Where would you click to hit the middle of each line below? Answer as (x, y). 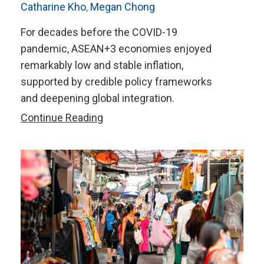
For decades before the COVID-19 (99, 32)
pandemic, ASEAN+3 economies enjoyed (116, 49)
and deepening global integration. (98, 98)
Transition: (127, 150)
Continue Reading (62, 118)
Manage (121, 216)
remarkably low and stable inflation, (102, 65)
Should (119, 183)
